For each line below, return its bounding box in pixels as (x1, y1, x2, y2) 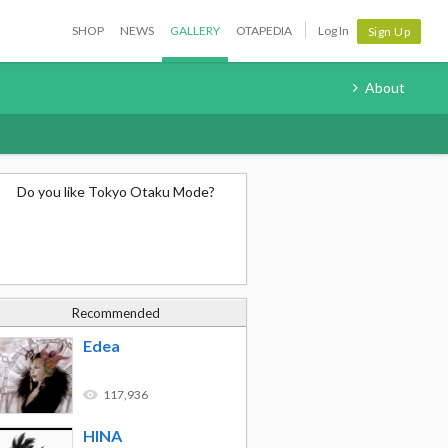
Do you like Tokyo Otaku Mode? (17, 183, 215, 200)
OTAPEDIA (235, 23, 292, 38)
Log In (317, 23, 349, 38)
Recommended (72, 305, 160, 321)
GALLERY (169, 23, 220, 38)
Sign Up (367, 23, 410, 39)
